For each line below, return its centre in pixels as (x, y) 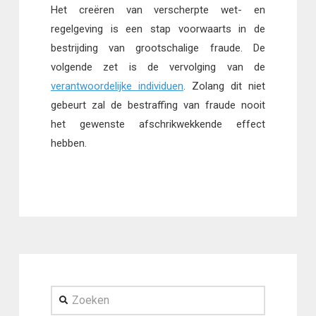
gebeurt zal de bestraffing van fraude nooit (158, 105)
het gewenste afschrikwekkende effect (158, 124)
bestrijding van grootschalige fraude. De (158, 48)
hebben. (68, 144)
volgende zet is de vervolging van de (158, 67)
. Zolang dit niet (224, 86)
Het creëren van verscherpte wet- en (158, 10)
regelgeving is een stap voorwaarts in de (158, 29)
